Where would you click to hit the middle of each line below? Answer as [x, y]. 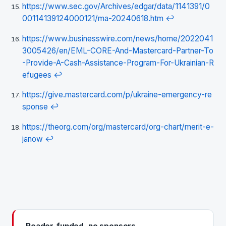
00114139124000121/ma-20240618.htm [93, 19]
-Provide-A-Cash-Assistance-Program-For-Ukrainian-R [118, 63]
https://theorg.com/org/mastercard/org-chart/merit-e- [118, 127]
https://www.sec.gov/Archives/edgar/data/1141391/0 [116, 7]
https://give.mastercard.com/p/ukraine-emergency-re [117, 95]
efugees [37, 75]
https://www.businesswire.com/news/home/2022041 [118, 38]
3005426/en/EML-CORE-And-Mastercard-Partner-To [118, 50]
